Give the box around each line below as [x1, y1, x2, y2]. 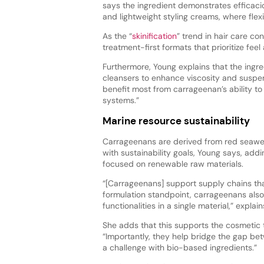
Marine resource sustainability [102, 114, 250, 128]
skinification [131, 30, 177, 41]
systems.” [102, 94, 139, 105]
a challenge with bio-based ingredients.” [102, 242, 257, 253]
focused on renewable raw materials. [102, 159, 243, 170]
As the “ [102, 30, 132, 41]
